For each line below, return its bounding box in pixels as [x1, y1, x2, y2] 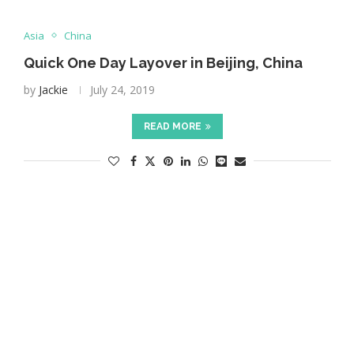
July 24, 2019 [89, 81, 155, 97]
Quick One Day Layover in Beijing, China [23, 54, 303, 71]
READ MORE [143, 120, 201, 132]
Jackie [38, 81, 68, 97]
